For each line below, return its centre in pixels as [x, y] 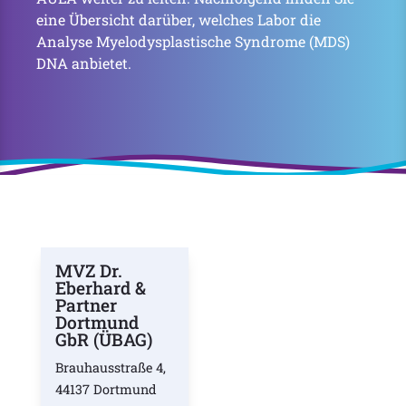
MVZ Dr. [88, 271]
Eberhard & [100, 288]
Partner [86, 305]
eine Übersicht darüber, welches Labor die [179, 19]
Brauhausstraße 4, [110, 367]
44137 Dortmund [106, 389]
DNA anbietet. [84, 63]
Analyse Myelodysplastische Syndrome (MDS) [193, 41]
